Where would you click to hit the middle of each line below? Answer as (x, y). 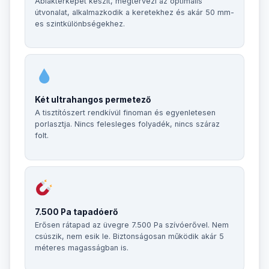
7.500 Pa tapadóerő (76, 212)
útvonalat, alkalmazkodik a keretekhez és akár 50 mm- (134, 12)
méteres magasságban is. (82, 247)
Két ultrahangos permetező (93, 100)
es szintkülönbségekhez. (80, 23)
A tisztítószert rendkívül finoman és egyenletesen (125, 113)
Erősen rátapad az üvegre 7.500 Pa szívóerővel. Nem (132, 225)
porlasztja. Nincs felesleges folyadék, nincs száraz (127, 124)
